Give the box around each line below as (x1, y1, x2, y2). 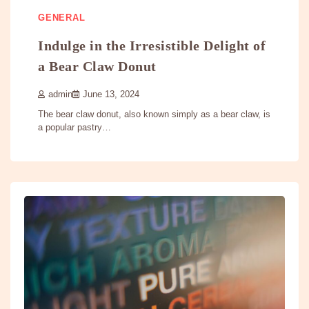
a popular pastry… (38, 122, 111, 133)
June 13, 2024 (83, 90, 139, 100)
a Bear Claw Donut (38, 59, 157, 74)
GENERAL (38, 12, 86, 23)
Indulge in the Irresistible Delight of (38, 38, 266, 54)
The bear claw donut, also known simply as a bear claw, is (38, 109, 270, 120)
